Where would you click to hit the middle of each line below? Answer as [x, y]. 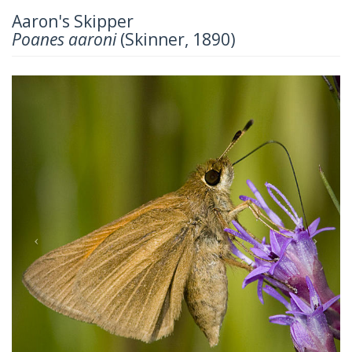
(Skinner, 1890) [176, 39]
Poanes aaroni [64, 39]
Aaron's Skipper [73, 21]
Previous [68, 85]
